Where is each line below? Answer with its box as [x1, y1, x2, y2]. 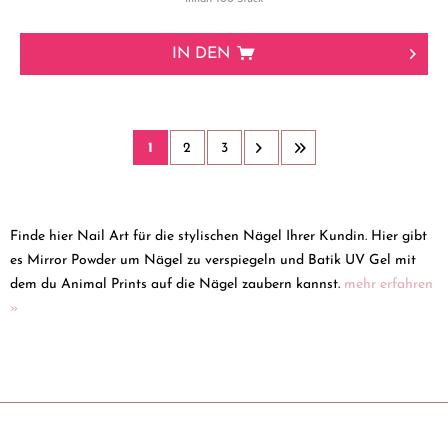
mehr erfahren [344, 276, 433, 292]
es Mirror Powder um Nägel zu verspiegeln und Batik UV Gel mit [10, 252, 416, 268]
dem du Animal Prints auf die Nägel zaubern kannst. [10, 276, 344, 292]
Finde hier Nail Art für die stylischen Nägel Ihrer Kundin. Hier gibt [10, 228, 427, 244]
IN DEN [172, 46, 231, 63]
